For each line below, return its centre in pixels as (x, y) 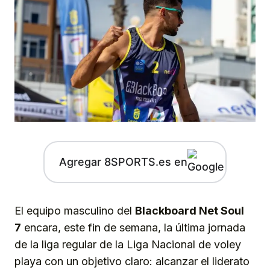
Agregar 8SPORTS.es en (123, 162)
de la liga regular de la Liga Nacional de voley (128, 244)
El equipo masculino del (75, 210)
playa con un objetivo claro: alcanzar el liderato (132, 261)
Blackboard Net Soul (190, 210)
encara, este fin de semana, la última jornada (133, 227)
